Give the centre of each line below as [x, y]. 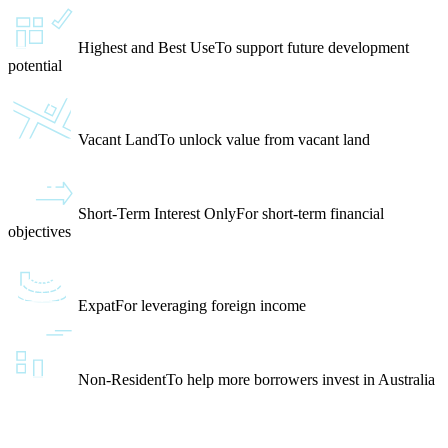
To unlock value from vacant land [264, 140]
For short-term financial [310, 214]
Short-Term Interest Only [157, 214]
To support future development [312, 48]
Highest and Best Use [146, 48]
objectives [39, 232]
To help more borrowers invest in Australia [300, 380]
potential [35, 66]
